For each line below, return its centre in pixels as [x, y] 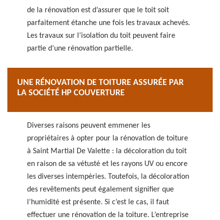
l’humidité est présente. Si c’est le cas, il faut [98, 202]
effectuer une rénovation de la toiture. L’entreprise [108, 215]
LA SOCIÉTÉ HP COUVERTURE [71, 93]
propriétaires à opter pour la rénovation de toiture [108, 138]
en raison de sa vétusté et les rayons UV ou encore [107, 164]
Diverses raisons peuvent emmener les [89, 126]
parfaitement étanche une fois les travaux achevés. [109, 23]
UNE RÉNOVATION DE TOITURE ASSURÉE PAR [100, 83]
